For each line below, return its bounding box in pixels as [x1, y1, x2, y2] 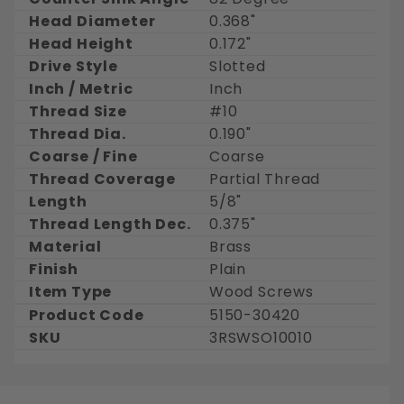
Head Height [29, 33, 133, 55]
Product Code [29, 305, 144, 326]
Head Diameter [29, 11, 156, 32]
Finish [29, 259, 78, 280]
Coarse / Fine [29, 146, 138, 168]
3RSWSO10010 [209, 327, 313, 349]
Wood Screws [209, 281, 314, 303]
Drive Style [29, 56, 118, 78]
